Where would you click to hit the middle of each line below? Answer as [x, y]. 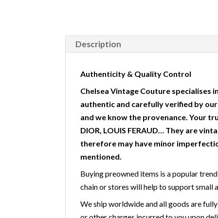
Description [99, 44]
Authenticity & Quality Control [136, 74]
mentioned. [101, 156]
